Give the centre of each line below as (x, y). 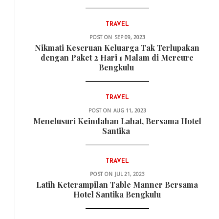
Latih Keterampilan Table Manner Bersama (117, 184)
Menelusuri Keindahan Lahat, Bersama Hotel (117, 121)
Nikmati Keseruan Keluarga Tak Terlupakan (117, 47)
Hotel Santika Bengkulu (117, 194)
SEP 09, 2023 (130, 37)
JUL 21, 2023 (130, 174)
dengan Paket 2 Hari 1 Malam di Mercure (117, 57)
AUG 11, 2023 (130, 110)
